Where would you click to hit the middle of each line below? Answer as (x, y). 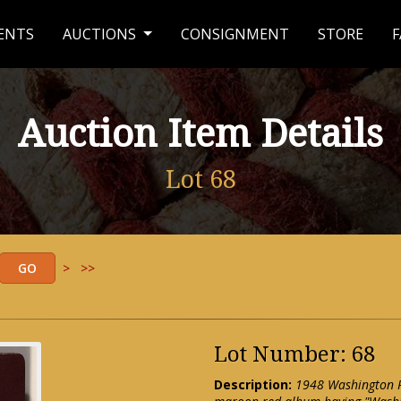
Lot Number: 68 (294, 354)
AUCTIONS (102, 34)
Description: (253, 384)
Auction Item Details (200, 134)
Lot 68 (200, 180)
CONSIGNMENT (235, 34)
